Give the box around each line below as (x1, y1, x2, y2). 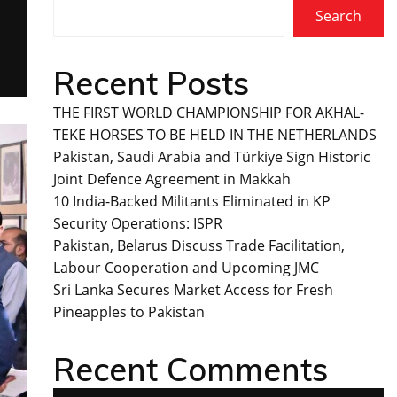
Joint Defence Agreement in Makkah (52, 168, 291, 189)
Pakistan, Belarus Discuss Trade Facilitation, (52, 235, 345, 255)
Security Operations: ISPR (52, 213, 222, 233)
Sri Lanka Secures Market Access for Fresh (52, 279, 333, 300)
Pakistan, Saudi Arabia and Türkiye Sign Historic (52, 146, 370, 167)
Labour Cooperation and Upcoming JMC (52, 257, 319, 277)
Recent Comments (52, 348, 328, 389)
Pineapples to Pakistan (52, 301, 205, 322)
